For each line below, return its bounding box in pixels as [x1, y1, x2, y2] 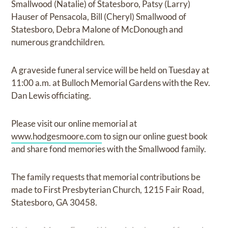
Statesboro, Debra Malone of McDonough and [11, 23, 184, 35]
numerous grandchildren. [11, 36, 105, 47]
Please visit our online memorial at [11, 118, 137, 129]
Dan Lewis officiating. [11, 90, 92, 101]
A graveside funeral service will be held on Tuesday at [11, 64, 210, 75]
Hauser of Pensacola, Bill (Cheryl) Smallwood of [11, 11, 187, 22]
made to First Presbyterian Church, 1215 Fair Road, [11, 184, 205, 195]
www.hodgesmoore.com [11, 130, 102, 141]
